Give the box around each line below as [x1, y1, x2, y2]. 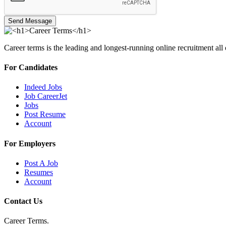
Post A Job [24, 158, 58, 167]
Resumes [24, 167, 53, 177]
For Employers [4, 139, 55, 148]
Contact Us [4, 197, 42, 206]
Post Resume [24, 110, 66, 119]
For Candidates [4, 63, 58, 72]
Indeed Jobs [24, 83, 62, 92]
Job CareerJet [24, 92, 67, 101]
